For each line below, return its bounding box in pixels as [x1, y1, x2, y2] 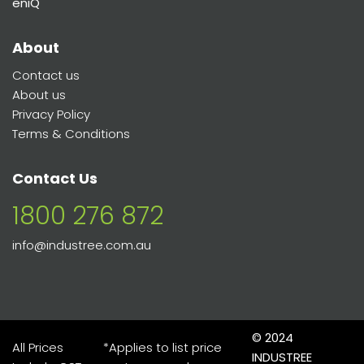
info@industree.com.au [12, 236, 151, 254]
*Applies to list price [103, 339, 222, 357]
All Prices [12, 339, 63, 357]
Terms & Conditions [12, 125, 130, 143]
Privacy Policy [12, 106, 90, 123]
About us [12, 86, 66, 104]
